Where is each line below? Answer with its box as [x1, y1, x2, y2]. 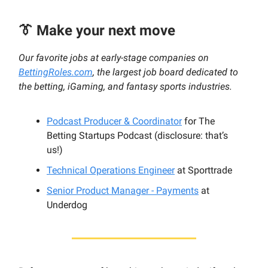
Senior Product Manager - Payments [47, 184, 199, 196]
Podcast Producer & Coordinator [47, 115, 182, 127]
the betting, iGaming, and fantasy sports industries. [19, 80, 232, 92]
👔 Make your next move [19, 22, 175, 39]
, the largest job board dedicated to [93, 66, 238, 78]
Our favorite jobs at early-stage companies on [19, 51, 209, 63]
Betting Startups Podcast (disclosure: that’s [47, 129, 228, 141]
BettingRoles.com [19, 66, 93, 78]
